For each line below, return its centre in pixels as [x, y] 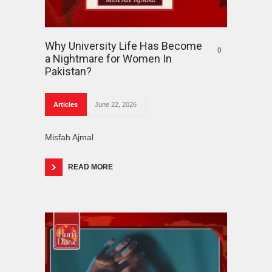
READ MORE [90, 167]
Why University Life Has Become [124, 46]
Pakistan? [68, 71]
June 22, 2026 [116, 104]
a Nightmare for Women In [108, 58]
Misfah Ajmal [69, 137]
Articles [66, 104]
